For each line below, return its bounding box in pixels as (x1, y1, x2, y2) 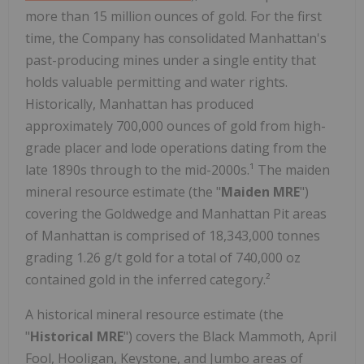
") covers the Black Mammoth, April (123, 327, 336, 345)
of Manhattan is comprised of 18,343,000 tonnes (25, 226, 320, 245)
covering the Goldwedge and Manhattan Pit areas (25, 204, 327, 223)
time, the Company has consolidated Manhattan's (25, 28, 327, 47)
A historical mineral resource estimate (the (25, 305, 284, 323)
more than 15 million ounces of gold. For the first (25, 6, 322, 25)
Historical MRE (30, 327, 123, 345)
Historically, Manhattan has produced (25, 94, 253, 113)
